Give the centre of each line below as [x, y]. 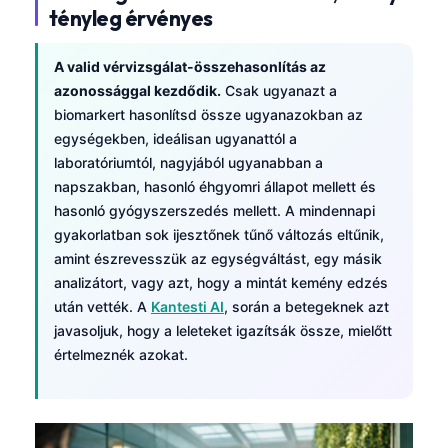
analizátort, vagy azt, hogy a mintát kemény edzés [221, 283]
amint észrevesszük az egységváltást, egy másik [218, 259]
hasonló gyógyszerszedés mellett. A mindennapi [214, 211]
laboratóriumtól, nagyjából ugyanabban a [188, 163]
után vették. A [102, 307]
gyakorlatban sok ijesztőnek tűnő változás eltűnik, [219, 235]
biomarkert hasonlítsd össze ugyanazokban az [208, 115]
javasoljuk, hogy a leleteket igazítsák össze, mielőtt [223, 331]
